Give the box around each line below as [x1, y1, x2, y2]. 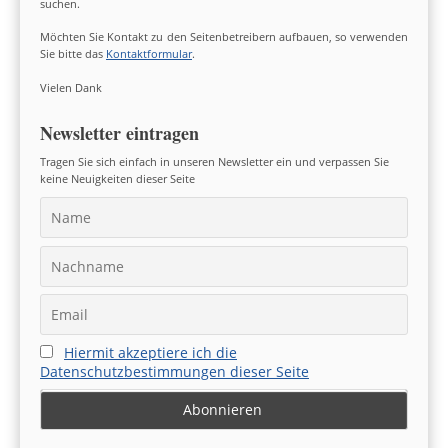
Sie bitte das [40, 46, 106, 62]
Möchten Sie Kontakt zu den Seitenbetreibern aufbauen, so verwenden [40, 29, 408, 45]
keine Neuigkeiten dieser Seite [40, 170, 195, 186]
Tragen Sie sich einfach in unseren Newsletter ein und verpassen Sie [40, 153, 389, 169]
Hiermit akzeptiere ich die [64, 343, 237, 362]
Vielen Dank [40, 79, 102, 95]
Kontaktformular [106, 46, 192, 62]
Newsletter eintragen [40, 119, 199, 146]
